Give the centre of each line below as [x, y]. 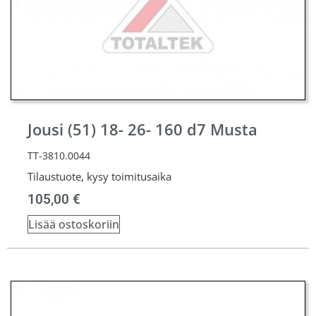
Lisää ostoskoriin [74, 224]
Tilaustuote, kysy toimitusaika [99, 176]
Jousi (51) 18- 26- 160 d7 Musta [142, 129]
